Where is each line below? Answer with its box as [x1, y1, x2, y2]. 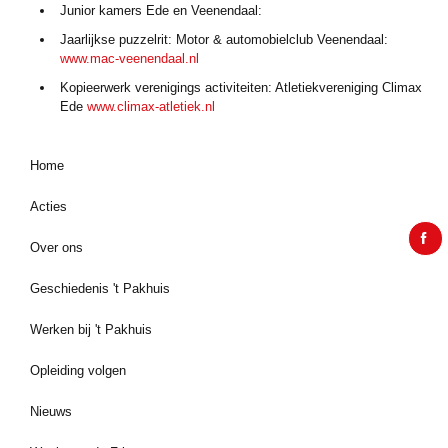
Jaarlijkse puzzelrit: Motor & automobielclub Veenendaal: [60, 32, 388, 47]
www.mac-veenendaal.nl [60, 51, 199, 66]
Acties [30, 199, 67, 214]
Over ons [30, 240, 83, 255]
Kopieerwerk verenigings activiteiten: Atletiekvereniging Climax [60, 80, 422, 95]
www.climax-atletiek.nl [87, 99, 215, 114]
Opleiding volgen [30, 363, 126, 378]
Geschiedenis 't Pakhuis [30, 281, 170, 296]
